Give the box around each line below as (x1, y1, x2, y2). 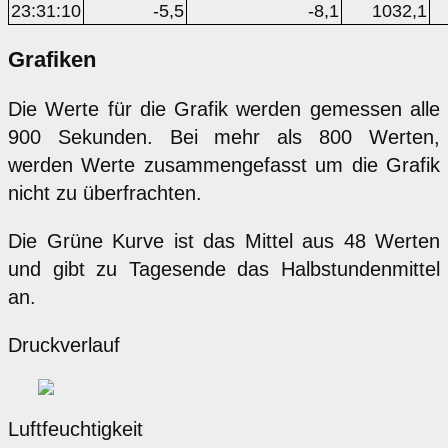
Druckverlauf (8, 333, 120, 356)
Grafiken (8, 46, 96, 72)
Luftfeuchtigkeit (8, 417, 143, 440)
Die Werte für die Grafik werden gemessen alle (8, 97, 440, 120)
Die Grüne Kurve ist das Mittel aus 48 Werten (8, 229, 440, 252)
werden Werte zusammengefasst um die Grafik (8, 153, 440, 176)
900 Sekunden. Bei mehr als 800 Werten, (8, 125, 440, 148)
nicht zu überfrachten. (8, 181, 202, 204)
